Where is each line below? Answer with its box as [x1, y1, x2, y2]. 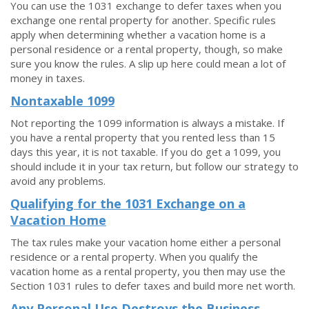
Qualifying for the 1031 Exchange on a [10, 195, 246, 212]
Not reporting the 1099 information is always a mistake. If [10, 116, 284, 130]
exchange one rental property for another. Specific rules [10, 13, 276, 27]
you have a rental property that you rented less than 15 [10, 130, 275, 144]
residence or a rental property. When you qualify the [10, 250, 258, 263]
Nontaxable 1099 [10, 92, 114, 109]
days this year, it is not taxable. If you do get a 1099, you [10, 145, 281, 159]
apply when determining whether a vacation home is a [10, 28, 266, 41]
